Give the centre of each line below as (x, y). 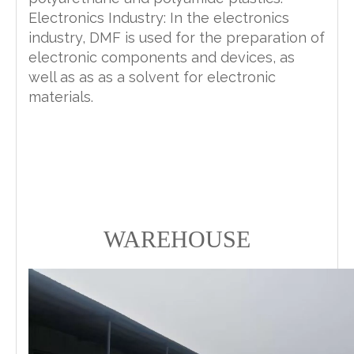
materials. (61, 96)
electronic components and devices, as (162, 57)
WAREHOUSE (177, 239)
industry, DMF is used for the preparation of (177, 37)
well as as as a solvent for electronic (152, 77)
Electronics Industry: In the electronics (159, 17)
